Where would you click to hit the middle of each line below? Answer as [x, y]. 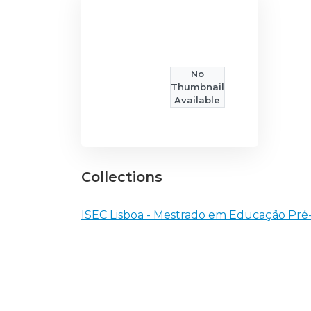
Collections [122, 177]
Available [197, 100]
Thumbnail [197, 87]
